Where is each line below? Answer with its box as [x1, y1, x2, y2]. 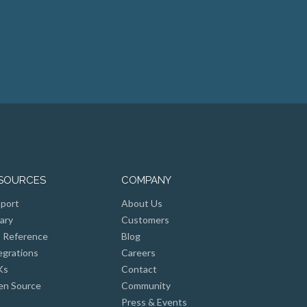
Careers [121, 246, 156, 258]
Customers [121, 213, 169, 225]
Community [121, 279, 171, 291]
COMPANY [121, 173, 171, 186]
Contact [121, 262, 157, 275]
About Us [121, 197, 162, 209]
